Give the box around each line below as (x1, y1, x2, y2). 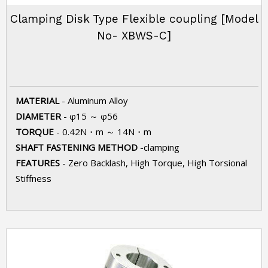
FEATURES (16, 157, 62, 169)
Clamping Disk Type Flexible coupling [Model (10, 12, 258, 26)
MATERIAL (16, 95, 62, 106)
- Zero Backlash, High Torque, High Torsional (62, 157, 247, 169)
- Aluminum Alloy (62, 95, 128, 106)
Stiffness (16, 172, 51, 184)
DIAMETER (16, 110, 63, 122)
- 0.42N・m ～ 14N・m (56, 126, 151, 138)
